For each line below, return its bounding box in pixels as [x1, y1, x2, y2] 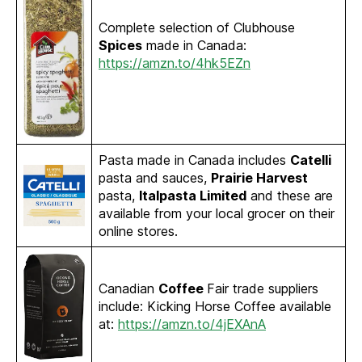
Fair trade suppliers [207, 280, 318, 297]
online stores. [99, 223, 178, 240]
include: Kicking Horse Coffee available [99, 298, 331, 315]
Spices [99, 37, 142, 54]
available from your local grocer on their [99, 205, 335, 222]
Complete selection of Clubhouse [99, 19, 295, 36]
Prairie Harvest [211, 170, 308, 187]
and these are [246, 187, 333, 204]
